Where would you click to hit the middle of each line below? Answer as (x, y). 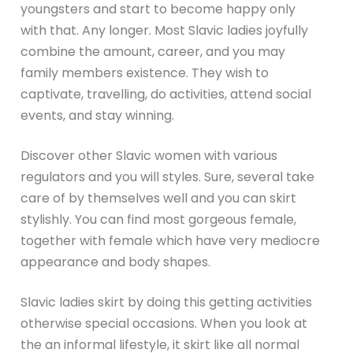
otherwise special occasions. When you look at (164, 323)
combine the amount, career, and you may (153, 51)
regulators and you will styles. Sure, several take (168, 176)
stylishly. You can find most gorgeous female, (159, 219)
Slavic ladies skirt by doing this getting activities (167, 302)
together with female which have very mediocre (171, 240)
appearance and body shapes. (116, 262)
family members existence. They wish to (145, 72)
